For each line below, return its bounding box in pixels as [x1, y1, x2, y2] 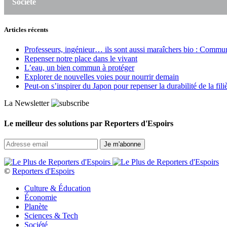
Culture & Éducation [24, 183, 91, 193]
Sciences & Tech [24, 211, 78, 220]
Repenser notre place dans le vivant [24, 54, 137, 63]
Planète [24, 202, 48, 211]
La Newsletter [4, 99, 49, 108]
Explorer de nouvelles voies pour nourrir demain [24, 72, 179, 82]
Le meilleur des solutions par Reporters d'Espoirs [4, 119, 173, 128]
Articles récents [4, 26, 48, 34]
